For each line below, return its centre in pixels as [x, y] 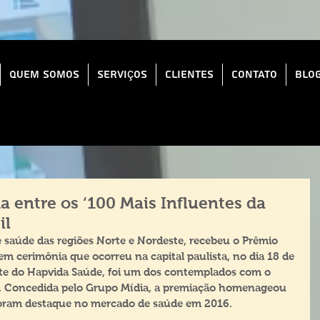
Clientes [189, 75]
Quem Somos [44, 75]
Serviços [122, 75]
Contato [254, 75]
